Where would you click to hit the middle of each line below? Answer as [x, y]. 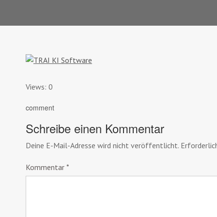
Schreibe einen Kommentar [95, 128]
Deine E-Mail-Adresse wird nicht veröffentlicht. [102, 145]
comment [40, 107]
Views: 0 [39, 86]
